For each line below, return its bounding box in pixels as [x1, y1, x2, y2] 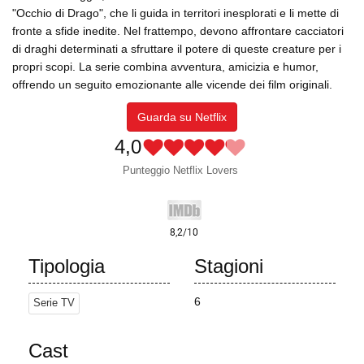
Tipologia [28, 255, 105, 278]
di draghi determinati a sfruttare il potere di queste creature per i [12, 42, 341, 56]
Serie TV [33, 297, 75, 310]
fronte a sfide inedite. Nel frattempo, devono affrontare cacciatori [12, 24, 344, 38]
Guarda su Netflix [137, 110, 227, 124]
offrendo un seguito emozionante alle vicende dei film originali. [12, 78, 332, 92]
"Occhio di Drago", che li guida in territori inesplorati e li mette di [12, 6, 339, 20]
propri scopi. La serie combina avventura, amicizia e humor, [12, 60, 318, 74]
